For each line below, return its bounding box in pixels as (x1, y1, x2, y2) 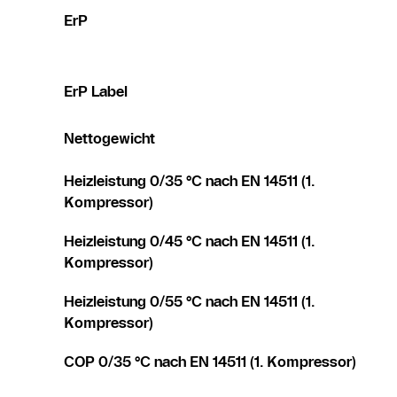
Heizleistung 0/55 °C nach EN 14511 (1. (64, 292, 315, 310)
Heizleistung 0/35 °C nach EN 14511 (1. (64, 171, 315, 190)
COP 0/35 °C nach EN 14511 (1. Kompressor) (64, 352, 356, 370)
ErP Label (64, 82, 128, 100)
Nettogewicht (64, 128, 155, 147)
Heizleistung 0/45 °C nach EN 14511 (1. (64, 231, 315, 250)
